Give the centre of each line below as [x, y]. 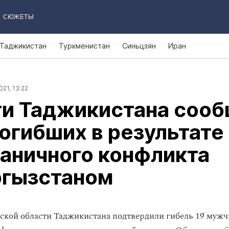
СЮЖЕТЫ [18, 17]
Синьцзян [139, 46]
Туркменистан [84, 46]
